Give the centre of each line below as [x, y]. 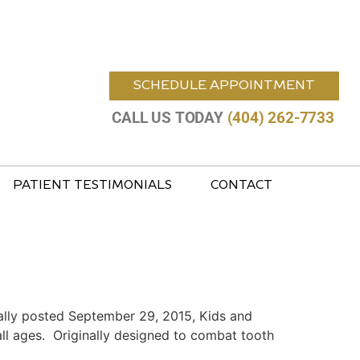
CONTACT [241, 186]
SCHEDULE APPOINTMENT [224, 86]
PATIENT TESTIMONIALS [92, 186]
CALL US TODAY [170, 118]
